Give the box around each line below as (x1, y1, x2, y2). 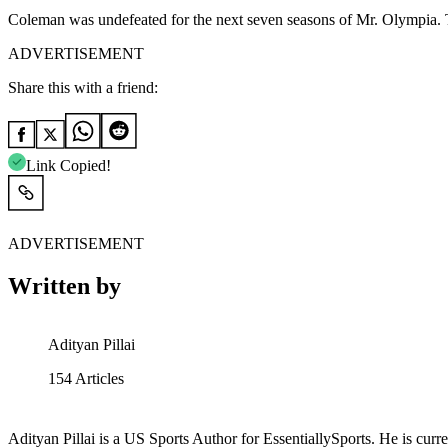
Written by (8, 273, 121, 300)
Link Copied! (26, 157, 111, 175)
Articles (72, 370, 124, 388)
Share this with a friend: (8, 79, 158, 97)
